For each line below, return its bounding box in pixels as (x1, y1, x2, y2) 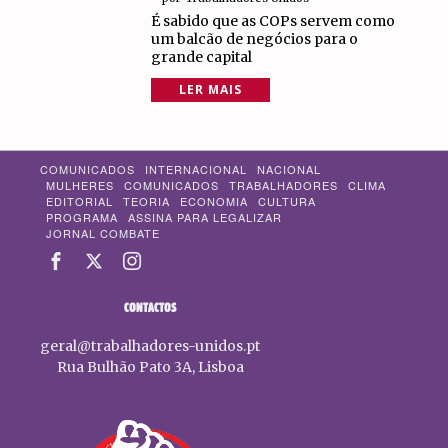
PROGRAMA (46, 209, 119, 225)
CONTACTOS (124, 302, 177, 314)
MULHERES (46, 177, 115, 193)
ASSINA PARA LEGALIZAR (128, 209, 283, 225)
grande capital (150, 48, 252, 66)
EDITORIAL (46, 193, 114, 209)
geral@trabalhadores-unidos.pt (40, 337, 261, 355)
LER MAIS (178, 81, 242, 98)
